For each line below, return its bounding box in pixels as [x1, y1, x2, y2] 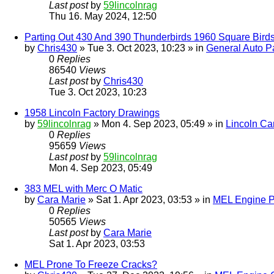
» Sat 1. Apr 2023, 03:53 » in [86, 194, 213, 206]
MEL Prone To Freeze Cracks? [24, 259, 157, 270]
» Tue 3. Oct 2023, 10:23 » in [77, 43, 206, 54]
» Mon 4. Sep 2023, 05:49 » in [91, 119, 226, 130]
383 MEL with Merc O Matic [24, 183, 143, 194]
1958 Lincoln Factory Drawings [24, 108, 160, 119]
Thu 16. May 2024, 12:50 [49, 11, 157, 22]
